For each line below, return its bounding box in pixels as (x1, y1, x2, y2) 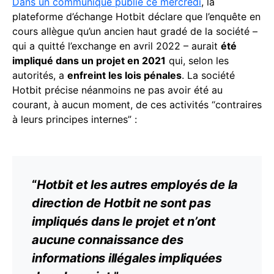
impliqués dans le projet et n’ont (32, 214, 216, 229)
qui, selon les (166, 54, 229, 67)
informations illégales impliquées (32, 251, 222, 265)
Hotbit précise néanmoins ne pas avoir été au (12, 84, 223, 96)
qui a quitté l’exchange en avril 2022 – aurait (12, 40, 221, 52)
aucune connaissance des (32, 232, 183, 247)
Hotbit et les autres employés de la (36, 177, 238, 192)
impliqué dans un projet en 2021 (12, 54, 166, 67)
